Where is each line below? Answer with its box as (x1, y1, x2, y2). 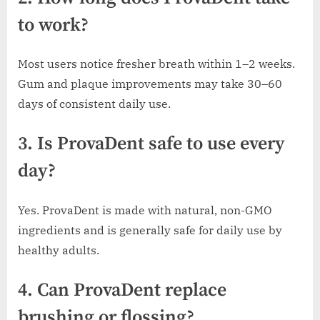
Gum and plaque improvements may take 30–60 (18, 76, 282, 91)
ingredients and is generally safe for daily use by (18, 223, 282, 238)
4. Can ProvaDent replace (18, 279, 226, 303)
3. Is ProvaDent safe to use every (18, 132, 285, 156)
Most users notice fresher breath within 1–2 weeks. (18, 56, 295, 71)
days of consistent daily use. (18, 96, 171, 111)
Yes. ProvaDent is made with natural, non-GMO (18, 203, 271, 218)
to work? (18, 13, 89, 37)
